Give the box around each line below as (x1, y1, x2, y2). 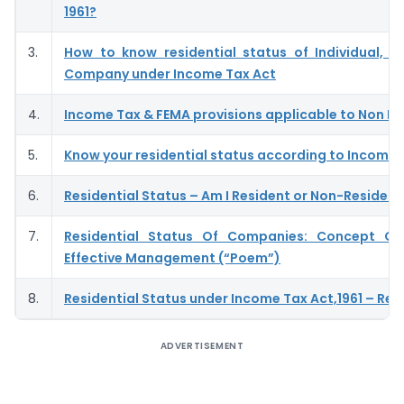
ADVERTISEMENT (160, 338, 244, 353)
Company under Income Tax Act (64, 64, 276, 83)
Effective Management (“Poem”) (64, 248, 280, 267)
